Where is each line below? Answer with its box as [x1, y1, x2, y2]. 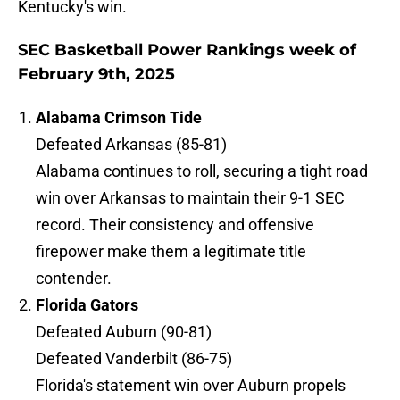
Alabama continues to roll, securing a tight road [36, 162, 368, 181]
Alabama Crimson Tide [36, 108, 202, 128]
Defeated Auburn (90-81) [36, 322, 212, 342]
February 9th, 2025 [18, 64, 175, 85]
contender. [36, 269, 112, 288]
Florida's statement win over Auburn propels [36, 376, 346, 396]
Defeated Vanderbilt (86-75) [36, 349, 232, 369]
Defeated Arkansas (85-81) [36, 135, 227, 154]
